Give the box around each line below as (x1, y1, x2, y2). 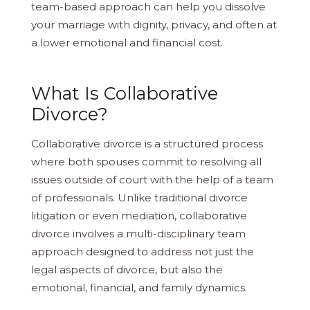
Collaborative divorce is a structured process (31, 137, 263, 151)
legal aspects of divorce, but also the (31, 263, 223, 277)
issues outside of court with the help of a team (31, 173, 273, 187)
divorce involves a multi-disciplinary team (31, 227, 246, 241)
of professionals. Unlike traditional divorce (31, 191, 248, 205)
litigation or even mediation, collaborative (31, 209, 247, 223)
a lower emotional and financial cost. (31, 36, 223, 50)
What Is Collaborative (31, 82, 218, 104)
